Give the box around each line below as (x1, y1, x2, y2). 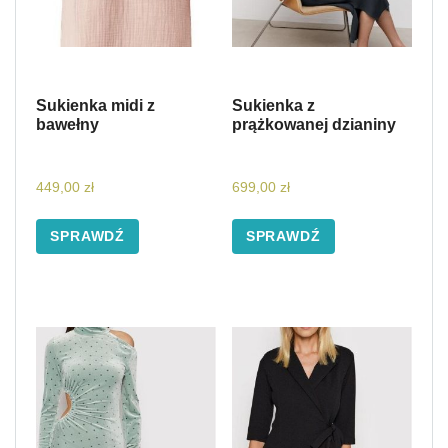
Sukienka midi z (36, 96, 155, 114)
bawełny (36, 115, 99, 133)
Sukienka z (231, 96, 315, 114)
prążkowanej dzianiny (231, 115, 396, 133)
